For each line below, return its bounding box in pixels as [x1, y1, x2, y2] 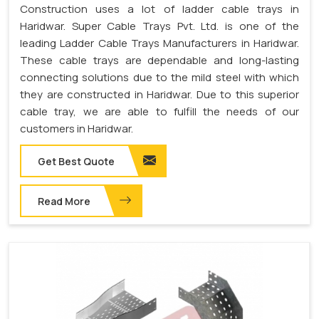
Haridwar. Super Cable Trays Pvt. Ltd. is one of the [20, 19, 299, 34]
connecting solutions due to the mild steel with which [20, 70, 299, 85]
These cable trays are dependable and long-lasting [20, 53, 299, 68]
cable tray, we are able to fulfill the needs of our [20, 104, 299, 120]
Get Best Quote [38, 155, 115, 169]
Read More [38, 194, 90, 209]
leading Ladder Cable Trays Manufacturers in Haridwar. [20, 36, 299, 51]
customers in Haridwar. [20, 121, 133, 137]
